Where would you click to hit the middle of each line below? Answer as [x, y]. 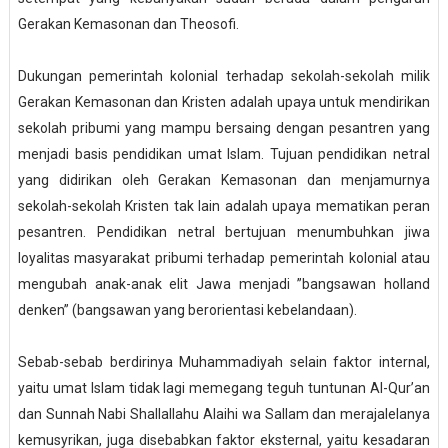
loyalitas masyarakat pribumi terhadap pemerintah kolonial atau [224, 258]
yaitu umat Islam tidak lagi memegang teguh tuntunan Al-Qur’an [224, 388]
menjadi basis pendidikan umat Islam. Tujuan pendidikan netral [224, 154]
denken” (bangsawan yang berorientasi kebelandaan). [187, 310]
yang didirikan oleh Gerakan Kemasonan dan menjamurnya [224, 180]
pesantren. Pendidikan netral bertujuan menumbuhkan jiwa [224, 232]
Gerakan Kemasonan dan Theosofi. [128, 24]
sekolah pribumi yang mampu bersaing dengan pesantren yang [224, 128]
